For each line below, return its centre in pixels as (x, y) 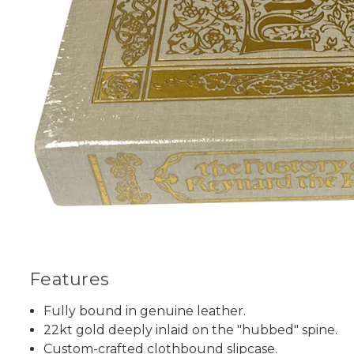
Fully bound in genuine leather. (145, 311)
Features (69, 280)
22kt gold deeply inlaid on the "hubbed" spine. (191, 330)
